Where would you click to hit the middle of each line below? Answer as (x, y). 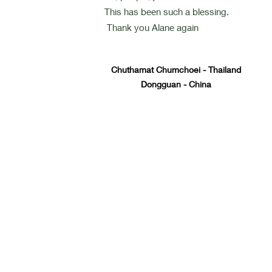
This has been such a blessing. (167, 12)
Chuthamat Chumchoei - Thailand (176, 70)
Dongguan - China (176, 84)
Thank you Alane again (152, 27)
